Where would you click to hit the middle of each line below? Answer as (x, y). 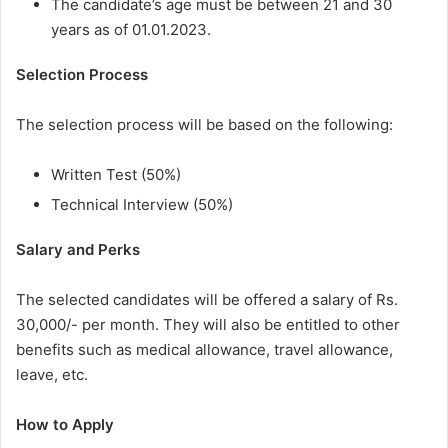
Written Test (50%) (116, 175)
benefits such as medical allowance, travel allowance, (204, 350)
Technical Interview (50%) (142, 205)
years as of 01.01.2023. (131, 30)
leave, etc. (52, 375)
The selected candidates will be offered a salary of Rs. (207, 300)
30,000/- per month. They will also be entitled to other (208, 325)
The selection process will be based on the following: (204, 125)
